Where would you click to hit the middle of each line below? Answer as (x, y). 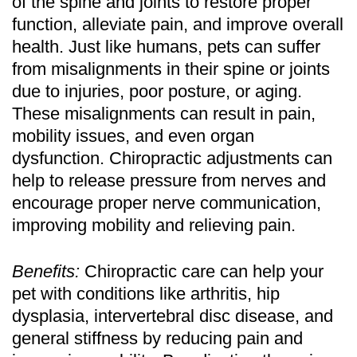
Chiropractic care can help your (202, 271)
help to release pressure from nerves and (169, 180)
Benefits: (46, 271)
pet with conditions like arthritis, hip (146, 293)
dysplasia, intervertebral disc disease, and (173, 316)
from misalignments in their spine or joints (171, 69)
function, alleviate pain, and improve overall (178, 24)
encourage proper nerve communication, (167, 202)
